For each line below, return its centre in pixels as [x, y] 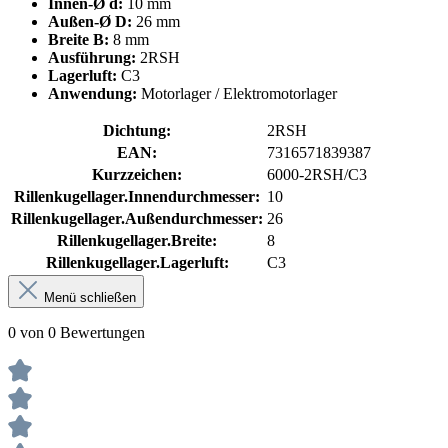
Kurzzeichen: [137, 174]
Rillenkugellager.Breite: [137, 240]
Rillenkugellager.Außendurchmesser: [137, 218]
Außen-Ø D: [90, 21]
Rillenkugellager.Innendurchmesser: [137, 196]
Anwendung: [92, 93]
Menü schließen [90, 297]
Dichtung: [137, 130]
